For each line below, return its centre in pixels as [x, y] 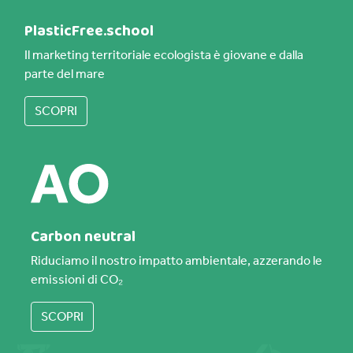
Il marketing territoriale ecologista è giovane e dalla [164, 55]
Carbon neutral [83, 237]
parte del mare [65, 74]
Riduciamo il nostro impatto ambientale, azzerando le [176, 260]
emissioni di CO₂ [77, 279]
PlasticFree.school [89, 31]
